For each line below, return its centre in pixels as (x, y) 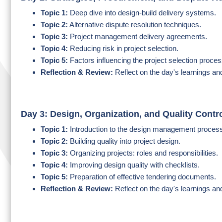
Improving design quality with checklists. (134, 165)
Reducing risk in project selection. (123, 48)
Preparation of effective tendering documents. (143, 177)
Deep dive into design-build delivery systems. (142, 13)
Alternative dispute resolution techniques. (135, 25)
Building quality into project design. (125, 141)
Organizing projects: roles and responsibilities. (143, 153)
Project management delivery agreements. (138, 36)
